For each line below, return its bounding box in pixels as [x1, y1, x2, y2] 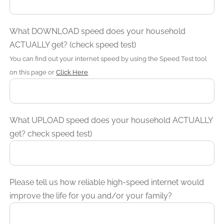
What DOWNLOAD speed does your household [9, 26, 186, 36]
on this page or [9, 67, 56, 76]
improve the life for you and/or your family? [9, 190, 172, 200]
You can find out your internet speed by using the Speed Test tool [9, 54, 207, 62]
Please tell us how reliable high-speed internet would [9, 177, 204, 187]
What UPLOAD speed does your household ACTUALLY [9, 115, 213, 125]
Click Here [56, 67, 88, 76]
